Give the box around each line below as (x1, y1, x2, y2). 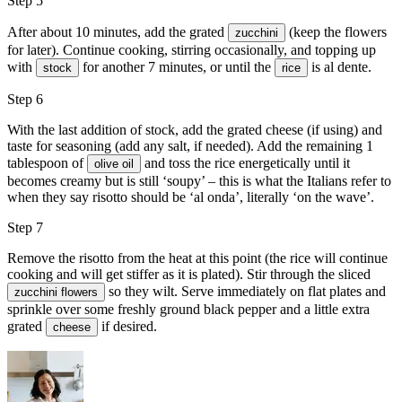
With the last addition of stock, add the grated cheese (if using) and (7, 121, 382, 137)
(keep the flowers (285, 23, 387, 39)
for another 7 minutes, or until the (79, 58, 275, 74)
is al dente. (308, 58, 371, 74)
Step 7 (7, 219, 43, 235)
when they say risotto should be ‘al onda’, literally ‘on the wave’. (7, 188, 374, 205)
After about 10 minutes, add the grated (7, 23, 228, 39)
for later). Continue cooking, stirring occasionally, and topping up (7, 41, 376, 57)
